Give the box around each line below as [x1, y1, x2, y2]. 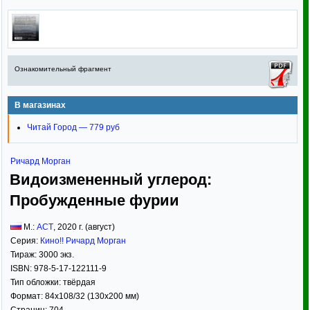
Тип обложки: [10, 277, 63, 287]
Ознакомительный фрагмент [15, 65, 111, 73]
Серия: [10, 235, 40, 246]
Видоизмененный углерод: [10, 170, 212, 188]
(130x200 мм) [85, 291, 139, 301]
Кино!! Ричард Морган [40, 235, 126, 246]
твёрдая [63, 277, 95, 287]
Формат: [10, 291, 45, 301]
